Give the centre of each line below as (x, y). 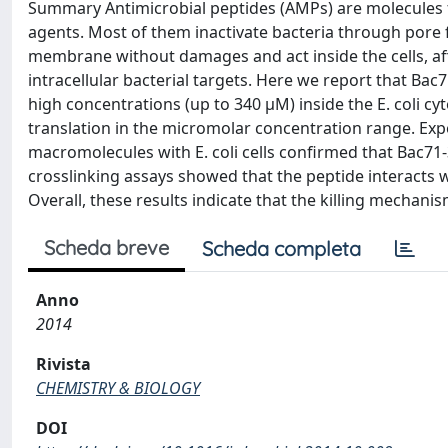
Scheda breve (106, 247)
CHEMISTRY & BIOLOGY (118, 388)
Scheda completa (281, 248)
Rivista (63, 364)
